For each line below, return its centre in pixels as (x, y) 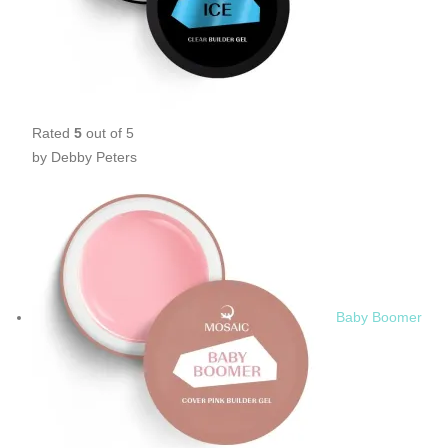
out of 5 (108, 132)
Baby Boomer (379, 317)
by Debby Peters (84, 156)
